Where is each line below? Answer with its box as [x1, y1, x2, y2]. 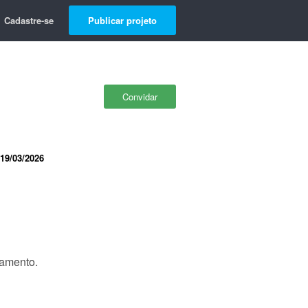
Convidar [122, 90, 157, 103]
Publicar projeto [88, 14, 157, 27]
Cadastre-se [4, 14, 54, 27]
